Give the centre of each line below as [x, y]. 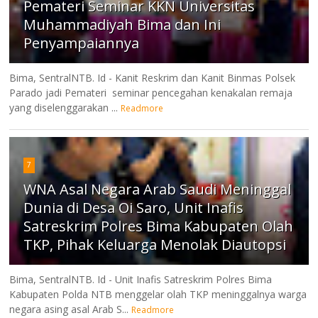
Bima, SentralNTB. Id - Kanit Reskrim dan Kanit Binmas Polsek [153, 77]
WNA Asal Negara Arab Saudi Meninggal [158, 189]
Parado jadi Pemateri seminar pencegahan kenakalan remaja [151, 92]
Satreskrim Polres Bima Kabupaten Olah [159, 226]
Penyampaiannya [82, 43]
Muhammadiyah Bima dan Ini [122, 24]
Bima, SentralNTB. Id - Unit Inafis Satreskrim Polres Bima [141, 279]
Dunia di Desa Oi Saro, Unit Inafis [134, 207]
